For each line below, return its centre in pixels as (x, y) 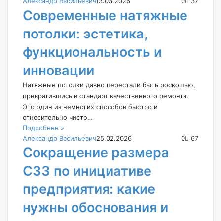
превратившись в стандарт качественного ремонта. (106, 95)
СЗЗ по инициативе (87, 171)
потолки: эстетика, (85, 34)
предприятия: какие (89, 189)
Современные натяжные (105, 15)
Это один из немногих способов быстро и (90, 106)
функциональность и (92, 52)
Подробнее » (43, 128)
